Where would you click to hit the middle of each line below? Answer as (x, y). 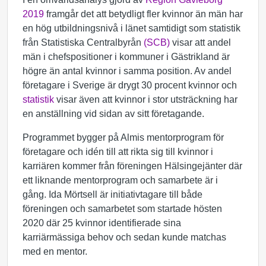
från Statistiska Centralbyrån (83, 42)
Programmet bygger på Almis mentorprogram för (123, 137)
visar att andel (200, 42)
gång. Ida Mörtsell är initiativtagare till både (113, 194)
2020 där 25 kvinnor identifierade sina (102, 223)
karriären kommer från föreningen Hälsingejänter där (132, 166)
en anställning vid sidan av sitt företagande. (115, 114)
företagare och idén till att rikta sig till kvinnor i (118, 152)
